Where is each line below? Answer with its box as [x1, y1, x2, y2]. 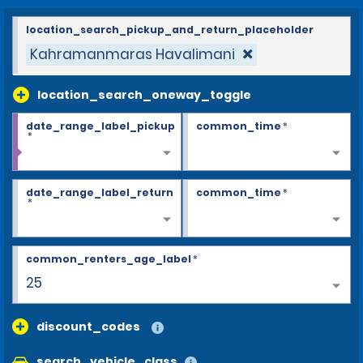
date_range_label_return [26, 185, 173, 199]
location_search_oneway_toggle [37, 86, 251, 103]
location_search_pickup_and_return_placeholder [26, 22, 314, 36]
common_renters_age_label [26, 251, 191, 266]
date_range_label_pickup [26, 118, 175, 133]
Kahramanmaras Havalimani [30, 44, 235, 64]
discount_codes [36, 318, 140, 335]
